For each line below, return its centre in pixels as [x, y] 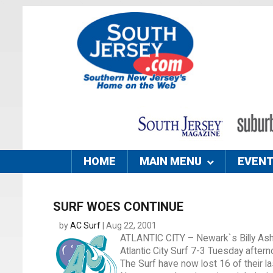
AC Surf [85, 226]
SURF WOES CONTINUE [118, 207]
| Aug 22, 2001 [129, 226]
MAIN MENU [171, 161]
